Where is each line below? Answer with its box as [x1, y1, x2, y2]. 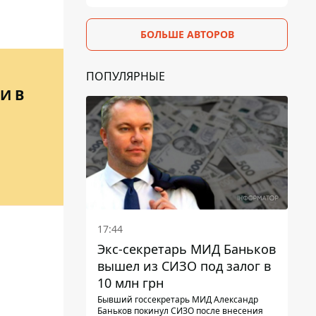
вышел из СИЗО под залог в [97, 257, 271, 274]
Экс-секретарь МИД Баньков [97, 240, 276, 257]
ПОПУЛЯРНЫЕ [86, 68, 165, 84]
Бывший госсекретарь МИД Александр [97, 293, 258, 305]
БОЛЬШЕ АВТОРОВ [140, 27, 234, 41]
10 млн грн [97, 274, 164, 291]
